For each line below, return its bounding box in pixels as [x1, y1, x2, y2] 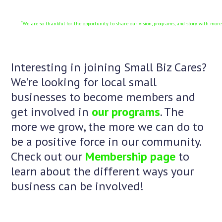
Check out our [11, 149, 86, 165]
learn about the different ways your [11, 164, 194, 179]
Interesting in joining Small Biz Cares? [11, 59, 207, 75]
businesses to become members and [11, 89, 196, 105]
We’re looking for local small [11, 74, 157, 90]
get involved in [11, 104, 92, 120]
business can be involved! [11, 178, 144, 194]
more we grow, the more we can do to [11, 119, 204, 135]
